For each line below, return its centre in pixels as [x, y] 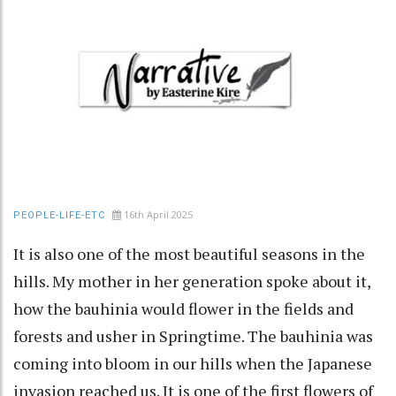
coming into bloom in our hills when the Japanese [193, 363]
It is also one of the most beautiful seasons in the [189, 253]
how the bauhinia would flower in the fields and [183, 308]
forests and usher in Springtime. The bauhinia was [193, 335]
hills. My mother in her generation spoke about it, [192, 281]
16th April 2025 [158, 214]
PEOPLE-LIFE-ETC [59, 215]
